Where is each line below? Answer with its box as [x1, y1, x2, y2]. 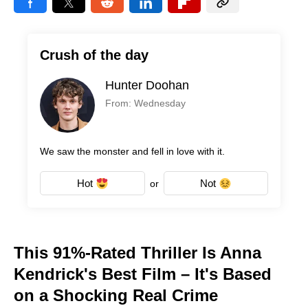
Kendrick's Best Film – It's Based [14, 265, 272, 284]
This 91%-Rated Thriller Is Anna [14, 243, 261, 263]
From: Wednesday [105, 98, 186, 109]
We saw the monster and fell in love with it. [40, 146, 225, 157]
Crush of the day [40, 47, 148, 63]
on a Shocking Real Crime [14, 286, 218, 305]
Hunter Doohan [105, 78, 189, 93]
